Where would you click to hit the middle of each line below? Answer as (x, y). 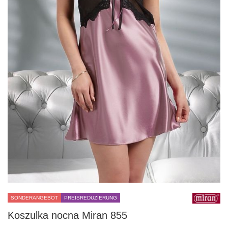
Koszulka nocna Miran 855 (67, 215)
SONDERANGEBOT (34, 198)
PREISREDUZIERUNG (91, 198)
